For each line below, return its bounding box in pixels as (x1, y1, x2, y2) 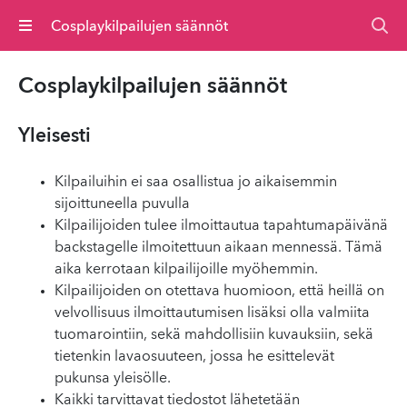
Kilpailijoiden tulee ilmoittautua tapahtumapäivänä (55, 219, 388, 233)
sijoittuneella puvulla (55, 197, 190, 212)
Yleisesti (18, 127, 91, 146)
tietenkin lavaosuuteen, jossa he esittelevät (55, 350, 334, 364)
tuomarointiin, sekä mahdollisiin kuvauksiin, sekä (55, 328, 373, 342)
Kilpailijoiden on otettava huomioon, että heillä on (55, 284, 384, 299)
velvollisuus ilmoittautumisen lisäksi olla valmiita (55, 306, 370, 321)
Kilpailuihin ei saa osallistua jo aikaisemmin (55, 175, 337, 190)
